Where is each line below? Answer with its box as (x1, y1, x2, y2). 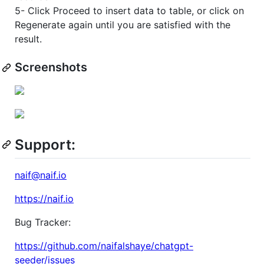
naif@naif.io (15, 169, 67, 181)
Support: (15, 136, 75, 154)
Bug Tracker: (15, 216, 71, 229)
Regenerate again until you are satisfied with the (15, 19, 230, 31)
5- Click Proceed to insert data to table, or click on (15, 5, 244, 17)
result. (15, 33, 42, 45)
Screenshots (15, 60, 87, 75)
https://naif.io (15, 193, 74, 205)
